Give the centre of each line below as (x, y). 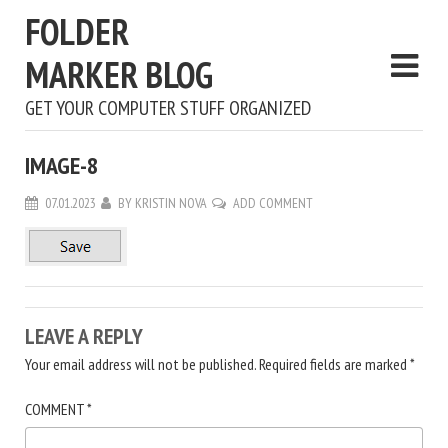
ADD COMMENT (273, 203)
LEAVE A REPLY (84, 336)
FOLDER (77, 31)
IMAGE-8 (61, 165)
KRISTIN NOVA (171, 203)
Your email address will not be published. (140, 364)
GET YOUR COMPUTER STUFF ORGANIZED (168, 108)
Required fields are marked (334, 364)
